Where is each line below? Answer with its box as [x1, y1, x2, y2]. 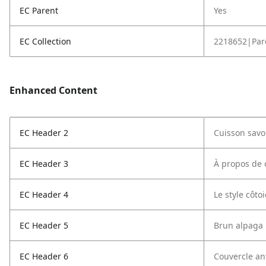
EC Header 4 [20, 189, 68, 200]
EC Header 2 [20, 127, 68, 138]
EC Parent [20, 5, 58, 16]
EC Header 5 [20, 220, 68, 231]
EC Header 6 [20, 251, 68, 262]
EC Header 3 [20, 158, 68, 169]
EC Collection [20, 36, 71, 47]
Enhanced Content [9, 84, 97, 97]
